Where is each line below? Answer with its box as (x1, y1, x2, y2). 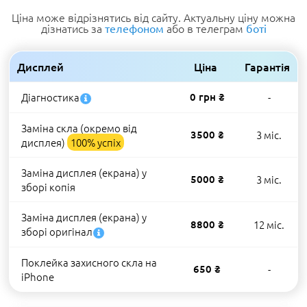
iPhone (21, 269, 54, 284)
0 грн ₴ (189, 90, 225, 103)
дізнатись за (40, 21, 105, 36)
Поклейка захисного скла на (21, 255, 157, 269)
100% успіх (71, 135, 121, 149)
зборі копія (21, 180, 75, 194)
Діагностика (21, 90, 79, 104)
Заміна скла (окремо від (21, 121, 137, 135)
